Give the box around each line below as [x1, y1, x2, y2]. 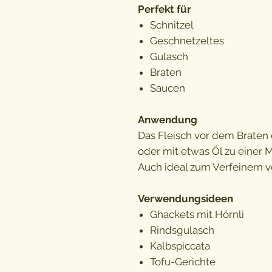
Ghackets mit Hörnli [150, 208, 244, 220]
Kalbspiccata [150, 239, 210, 252]
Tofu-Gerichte [150, 255, 216, 268]
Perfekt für [138, 2, 191, 15]
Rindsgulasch [150, 223, 214, 236]
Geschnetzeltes [150, 34, 224, 47]
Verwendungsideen [138, 192, 233, 205]
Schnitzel [150, 18, 194, 31]
